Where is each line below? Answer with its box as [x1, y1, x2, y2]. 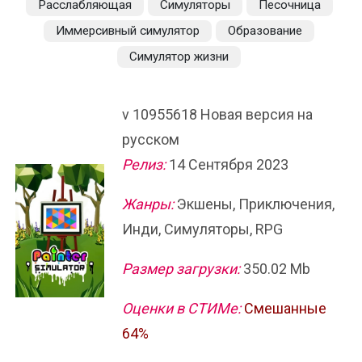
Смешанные [244, 300, 326, 317]
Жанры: [122, 196, 174, 213]
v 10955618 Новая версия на [122, 106, 313, 123]
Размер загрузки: [122, 260, 240, 277]
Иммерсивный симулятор [56, 23, 200, 38]
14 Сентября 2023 [166, 156, 288, 173]
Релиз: [122, 156, 166, 173]
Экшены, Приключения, [174, 196, 335, 213]
